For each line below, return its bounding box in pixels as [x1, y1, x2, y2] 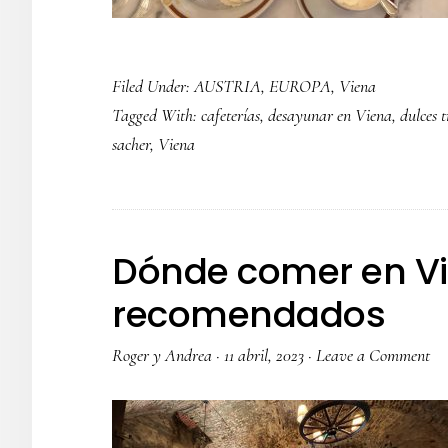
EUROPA [269, 75, 331, 97]
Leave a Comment [316, 344, 430, 366]
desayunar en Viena [268, 104, 392, 126]
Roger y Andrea [112, 344, 212, 366]
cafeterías [201, 104, 260, 126]
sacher [112, 133, 150, 155]
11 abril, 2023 [224, 344, 304, 366]
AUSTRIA [194, 75, 261, 97]
